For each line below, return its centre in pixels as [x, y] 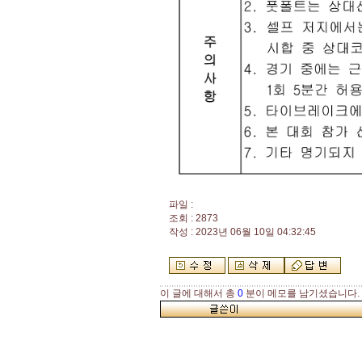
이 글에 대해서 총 [199, 293]
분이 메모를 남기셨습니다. [301, 293]
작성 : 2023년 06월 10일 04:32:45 [242, 232]
